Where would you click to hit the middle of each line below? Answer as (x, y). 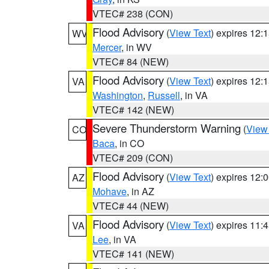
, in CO (129, 143)
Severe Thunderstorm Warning (167, 128)
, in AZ (141, 191)
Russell (164, 95)
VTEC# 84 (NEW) (131, 62)
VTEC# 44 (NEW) (131, 206)
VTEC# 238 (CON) (133, 14)
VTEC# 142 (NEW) (133, 110)
